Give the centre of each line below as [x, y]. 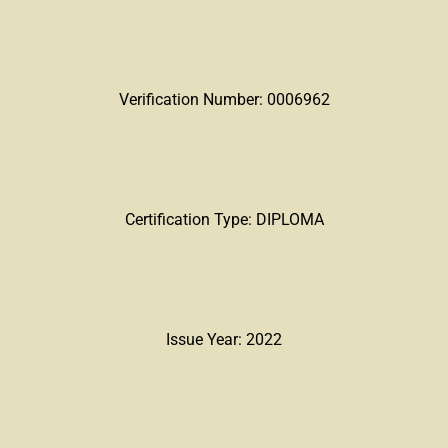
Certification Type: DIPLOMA [224, 219]
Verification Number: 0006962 [224, 99]
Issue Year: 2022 [224, 339]
